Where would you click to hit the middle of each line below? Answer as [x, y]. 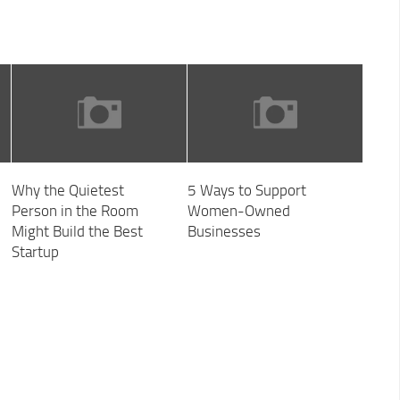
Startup [35, 252]
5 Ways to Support [246, 191]
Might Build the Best [77, 232]
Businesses [224, 232]
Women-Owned [238, 211]
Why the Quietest [67, 191]
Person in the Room [75, 211]
